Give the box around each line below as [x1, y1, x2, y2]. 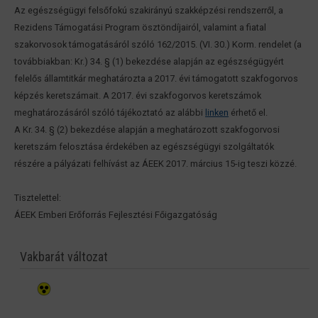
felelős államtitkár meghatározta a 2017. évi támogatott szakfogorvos [14, 73, 298, 84]
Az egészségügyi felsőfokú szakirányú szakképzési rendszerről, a [14, 5, 283, 16]
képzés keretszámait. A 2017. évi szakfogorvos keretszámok [14, 90, 261, 102]
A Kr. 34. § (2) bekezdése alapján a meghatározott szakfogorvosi [14, 124, 280, 136]
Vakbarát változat [20, 249, 109, 265]
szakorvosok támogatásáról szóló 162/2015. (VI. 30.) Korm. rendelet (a [14, 39, 302, 50]
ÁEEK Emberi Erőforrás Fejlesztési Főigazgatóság [14, 209, 217, 221]
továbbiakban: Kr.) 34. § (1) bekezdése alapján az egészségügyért [14, 56, 284, 67]
